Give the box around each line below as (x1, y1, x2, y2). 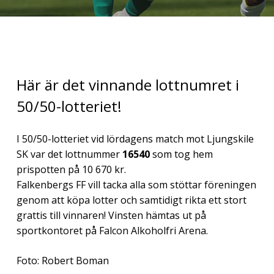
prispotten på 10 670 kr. (16, 162, 126, 176)
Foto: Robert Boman (16, 253, 109, 267)
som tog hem (152, 147, 213, 161)
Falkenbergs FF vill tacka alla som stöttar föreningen (16, 177, 256, 191)
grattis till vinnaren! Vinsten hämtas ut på (16, 208, 206, 222)
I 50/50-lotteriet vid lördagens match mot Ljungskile (16, 131, 254, 146)
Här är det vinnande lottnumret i (16, 74, 239, 95)
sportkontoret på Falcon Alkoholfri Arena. (16, 223, 208, 237)
